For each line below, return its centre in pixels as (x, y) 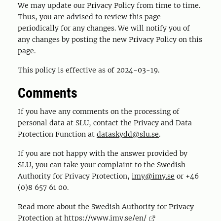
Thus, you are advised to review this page (89, 17)
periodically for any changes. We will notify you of (104, 28)
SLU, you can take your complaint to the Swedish (102, 165)
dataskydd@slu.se (128, 134)
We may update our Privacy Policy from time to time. (109, 5)
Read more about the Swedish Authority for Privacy (106, 207)
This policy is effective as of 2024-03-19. (89, 70)
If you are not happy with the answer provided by (103, 153)
